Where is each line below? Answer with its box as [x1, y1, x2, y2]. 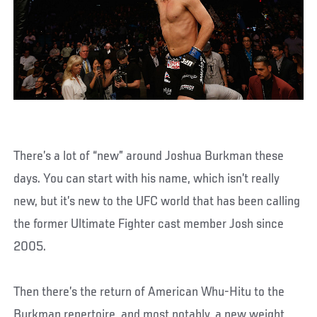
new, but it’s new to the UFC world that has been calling [13, 194, 301, 209]
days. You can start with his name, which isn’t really [13, 171, 280, 186]
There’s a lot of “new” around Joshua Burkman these [13, 149, 284, 163]
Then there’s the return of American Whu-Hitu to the [13, 284, 285, 299]
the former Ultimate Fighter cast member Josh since [13, 217, 284, 231]
